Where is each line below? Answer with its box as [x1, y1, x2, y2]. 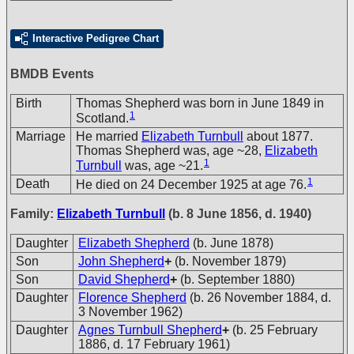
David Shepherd [78, 273, 170, 286]
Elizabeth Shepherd [78, 236, 190, 250]
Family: [10, 207, 57, 220]
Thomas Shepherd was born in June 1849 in [76, 96, 324, 110]
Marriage [16, 130, 66, 143]
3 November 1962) [78, 305, 183, 318]
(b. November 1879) [175, 254, 286, 268]
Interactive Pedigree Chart [32, 32, 159, 44]
